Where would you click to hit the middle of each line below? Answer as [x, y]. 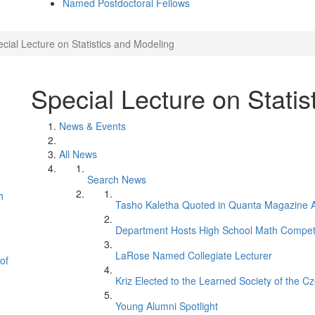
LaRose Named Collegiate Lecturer [194, 255]
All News [78, 154]
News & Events [92, 126]
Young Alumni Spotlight [167, 306]
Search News [117, 179]
